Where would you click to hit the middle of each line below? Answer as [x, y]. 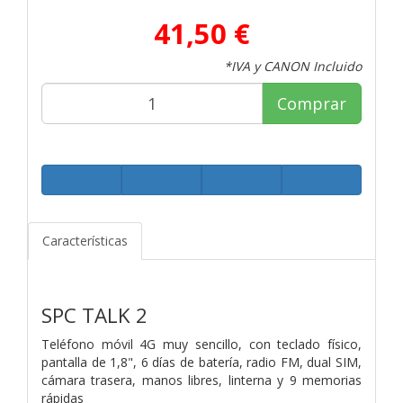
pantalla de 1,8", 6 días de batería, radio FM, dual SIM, [201, 362]
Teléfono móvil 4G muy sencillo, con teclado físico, [201, 344]
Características [85, 240]
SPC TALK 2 [94, 315]
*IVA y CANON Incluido [293, 66]
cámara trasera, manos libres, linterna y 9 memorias [201, 380]
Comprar [312, 103]
